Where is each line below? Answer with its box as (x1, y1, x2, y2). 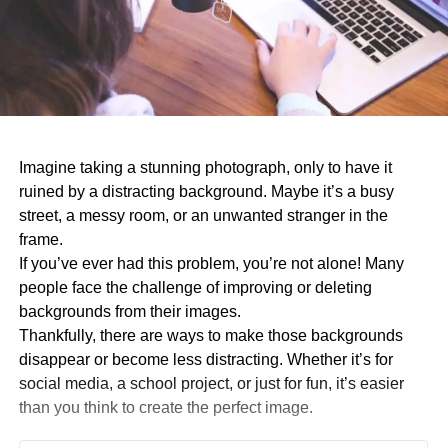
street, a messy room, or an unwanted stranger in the (18, 206, 388, 224)
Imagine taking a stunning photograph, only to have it (18, 158, 392, 176)
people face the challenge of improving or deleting (18, 278, 372, 296)
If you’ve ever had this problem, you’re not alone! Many (18, 254, 404, 272)
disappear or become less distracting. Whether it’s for (18, 350, 393, 368)
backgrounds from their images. (18, 302, 241, 320)
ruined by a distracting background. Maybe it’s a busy (18, 182, 394, 200)
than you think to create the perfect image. (18, 398, 313, 416)
